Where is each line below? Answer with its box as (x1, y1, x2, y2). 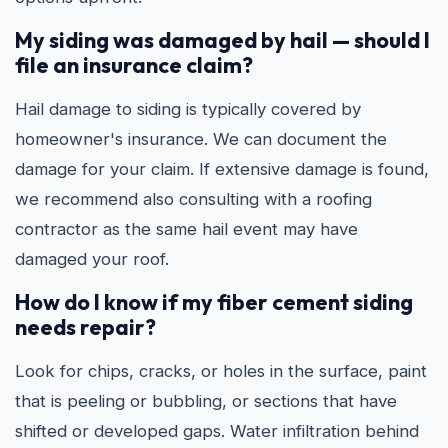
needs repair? (15, 312, 156, 341)
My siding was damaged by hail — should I (15, 25, 430, 54)
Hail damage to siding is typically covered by (15, 98, 361, 119)
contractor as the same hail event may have (15, 218, 358, 239)
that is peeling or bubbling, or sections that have (15, 390, 397, 411)
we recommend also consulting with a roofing (15, 188, 372, 209)
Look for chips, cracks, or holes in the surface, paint (15, 360, 427, 381)
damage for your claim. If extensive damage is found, (15, 158, 429, 179)
